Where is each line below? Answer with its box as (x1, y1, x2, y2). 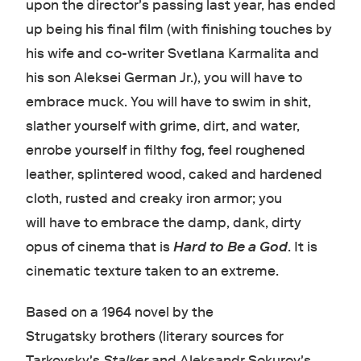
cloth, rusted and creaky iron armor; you (25, 189, 282, 207)
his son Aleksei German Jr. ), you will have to (25, 68, 302, 86)
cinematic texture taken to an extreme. (25, 262, 279, 280)
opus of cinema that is (25, 238, 170, 255)
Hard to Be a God (172, 238, 288, 255)
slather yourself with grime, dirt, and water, (25, 117, 300, 135)
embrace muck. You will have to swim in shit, (25, 93, 311, 110)
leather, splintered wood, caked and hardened (25, 165, 322, 183)
